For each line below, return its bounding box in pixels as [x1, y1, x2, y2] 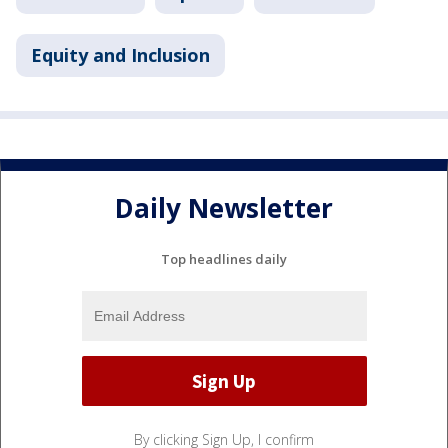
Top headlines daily [161, 250, 287, 269]
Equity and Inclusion [31, 42, 210, 67]
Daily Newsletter [115, 190, 333, 227]
